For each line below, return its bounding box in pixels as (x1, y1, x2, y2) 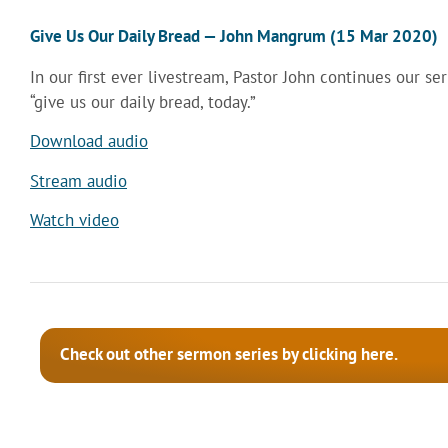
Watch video (30, 208, 119, 231)
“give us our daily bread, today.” (30, 90, 256, 113)
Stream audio (30, 169, 127, 192)
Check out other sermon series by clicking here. (60, 343, 398, 366)
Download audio (30, 130, 148, 153)
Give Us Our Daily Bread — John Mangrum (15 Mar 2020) (30, 24, 438, 47)
